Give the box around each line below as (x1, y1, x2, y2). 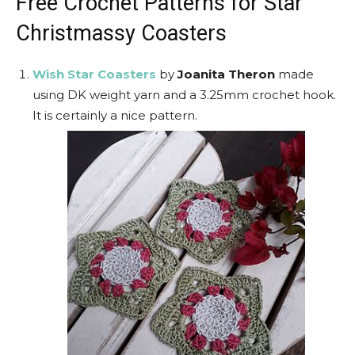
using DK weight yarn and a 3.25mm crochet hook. (32, 87, 336, 102)
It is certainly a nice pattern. (32, 108, 197, 123)
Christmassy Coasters (16, 21, 227, 46)
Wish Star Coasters (32, 67, 156, 82)
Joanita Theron (177, 67, 275, 82)
